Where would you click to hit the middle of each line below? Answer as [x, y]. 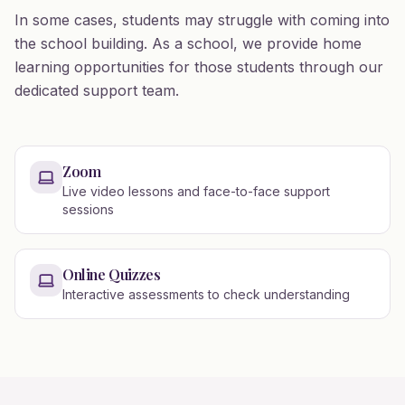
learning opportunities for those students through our [199, 67]
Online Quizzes [112, 274]
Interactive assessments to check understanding [206, 294]
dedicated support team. [97, 90]
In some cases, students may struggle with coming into [202, 20]
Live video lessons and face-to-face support [196, 191]
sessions [88, 209]
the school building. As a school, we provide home [188, 43]
